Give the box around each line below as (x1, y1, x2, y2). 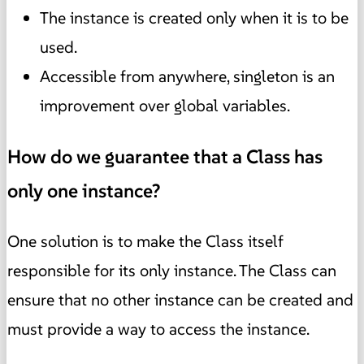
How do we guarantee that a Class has (7, 144, 323, 169)
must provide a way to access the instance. (7, 318, 310, 340)
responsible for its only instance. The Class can (7, 260, 336, 282)
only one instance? (7, 178, 161, 203)
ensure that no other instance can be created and (7, 289, 353, 311)
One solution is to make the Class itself (7, 231, 284, 253)
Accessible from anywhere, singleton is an (40, 66, 335, 88)
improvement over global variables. (40, 95, 290, 117)
